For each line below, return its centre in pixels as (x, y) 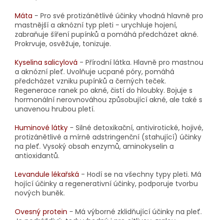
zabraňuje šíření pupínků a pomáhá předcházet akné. (107, 34)
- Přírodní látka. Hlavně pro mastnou (140, 62)
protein (55, 211)
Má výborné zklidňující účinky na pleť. (138, 211)
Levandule (32, 174)
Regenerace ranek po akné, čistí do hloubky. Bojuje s (104, 90)
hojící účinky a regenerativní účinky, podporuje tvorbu (106, 183)
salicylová (61, 62)
